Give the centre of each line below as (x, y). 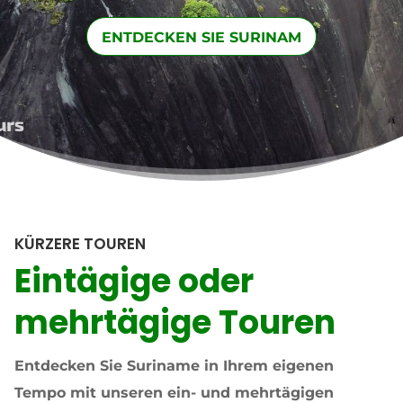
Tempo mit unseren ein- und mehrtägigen (174, 392)
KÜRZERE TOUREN (80, 243)
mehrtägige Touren (175, 322)
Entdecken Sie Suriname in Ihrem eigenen (174, 365)
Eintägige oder (134, 281)
